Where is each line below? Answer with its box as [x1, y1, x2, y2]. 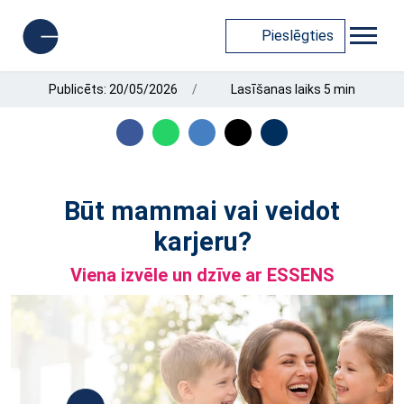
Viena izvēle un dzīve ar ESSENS [69, 264, 335, 286]
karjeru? [152, 226, 252, 257]
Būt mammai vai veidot [64, 196, 340, 226]
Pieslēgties [262, 26, 334, 44]
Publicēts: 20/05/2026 [49, 82, 179, 96]
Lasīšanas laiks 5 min [227, 82, 355, 96]
